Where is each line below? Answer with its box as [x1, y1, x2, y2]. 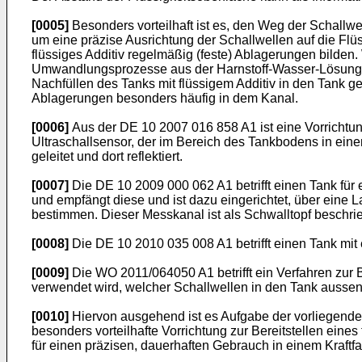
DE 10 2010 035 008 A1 [95, 237, 233, 250]
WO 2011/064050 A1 [92, 266, 214, 280]
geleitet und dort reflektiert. [32, 149, 183, 163]
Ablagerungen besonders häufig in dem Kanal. [32, 91, 298, 105]
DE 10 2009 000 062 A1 [95, 179, 233, 192]
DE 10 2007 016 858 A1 [120, 120, 257, 134]
